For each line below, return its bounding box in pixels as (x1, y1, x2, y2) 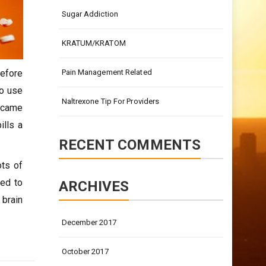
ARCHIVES (58, 178, 129, 195)
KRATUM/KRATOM (61, 39, 126, 47)
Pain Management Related (61, 68, 152, 77)
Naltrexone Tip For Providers (61, 97, 160, 106)
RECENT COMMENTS (58, 137, 201, 153)
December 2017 (61, 218, 116, 227)
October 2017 (61, 247, 109, 256)
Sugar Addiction (61, 9, 118, 18)
